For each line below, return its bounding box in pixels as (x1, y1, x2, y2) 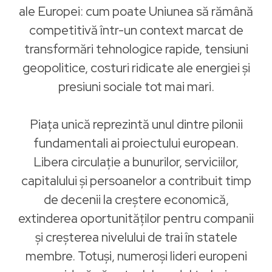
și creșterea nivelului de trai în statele (35, 229, 237, 245)
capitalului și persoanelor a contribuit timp (21, 172, 251, 189)
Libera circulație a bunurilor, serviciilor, (33, 154, 239, 170)
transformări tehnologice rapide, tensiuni (24, 41, 248, 57)
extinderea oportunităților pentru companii (18, 210, 254, 226)
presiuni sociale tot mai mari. (58, 78, 214, 95)
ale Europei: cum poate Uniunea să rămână (19, 3, 253, 19)
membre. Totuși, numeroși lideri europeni (25, 248, 247, 264)
